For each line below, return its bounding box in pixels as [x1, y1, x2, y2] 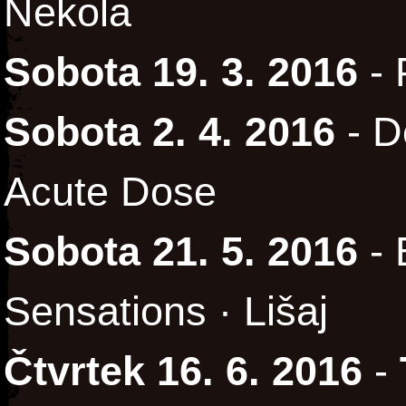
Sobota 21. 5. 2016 [4, 229, 358, 275]
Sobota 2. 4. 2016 [4, 110, 335, 155]
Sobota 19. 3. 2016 [4, 50, 358, 95]
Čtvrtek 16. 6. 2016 [4, 349, 362, 394]
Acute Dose [4, 169, 217, 215]
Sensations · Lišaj [4, 289, 328, 334]
